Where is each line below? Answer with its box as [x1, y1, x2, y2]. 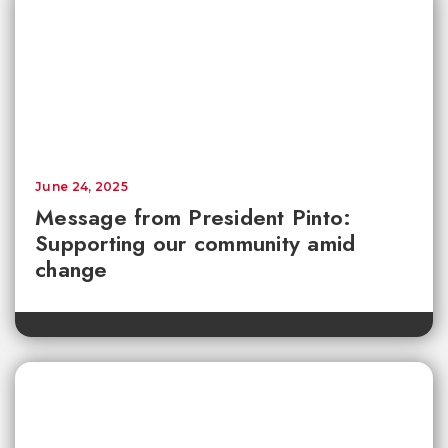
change [35, 253, 108, 286]
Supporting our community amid [35, 227, 356, 260]
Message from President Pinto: [35, 201, 352, 234]
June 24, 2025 [35, 179, 128, 195]
